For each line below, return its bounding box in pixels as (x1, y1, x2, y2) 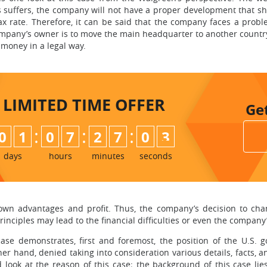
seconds (139, 150, 172, 162)
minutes (91, 150, 125, 162)
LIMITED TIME (3, 94, 115, 116)
